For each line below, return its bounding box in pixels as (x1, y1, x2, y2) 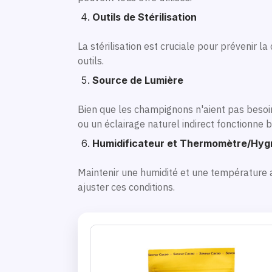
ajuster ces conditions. (78, 181, 175, 193)
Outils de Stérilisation (92, 11, 197, 23)
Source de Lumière (92, 74, 183, 86)
